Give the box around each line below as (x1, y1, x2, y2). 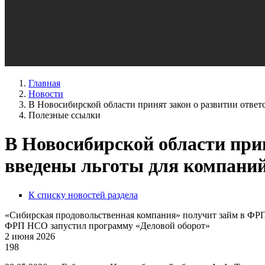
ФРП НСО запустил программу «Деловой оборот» (5, 220, 210, 231)
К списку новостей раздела (28, 189, 138, 200)
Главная (28, 78, 60, 88)
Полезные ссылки (28, 110, 101, 120)
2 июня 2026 (5, 231, 55, 241)
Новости (28, 89, 63, 99)
